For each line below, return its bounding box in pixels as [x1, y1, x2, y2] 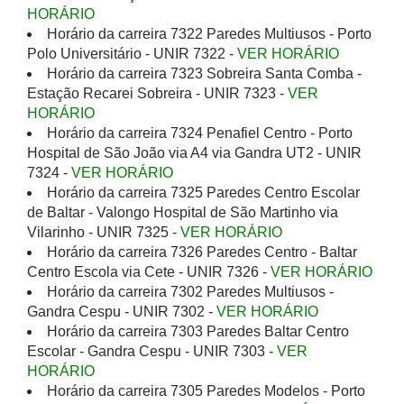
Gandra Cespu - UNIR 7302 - [27, 304, 216, 319]
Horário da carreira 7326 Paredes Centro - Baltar [47, 244, 357, 260]
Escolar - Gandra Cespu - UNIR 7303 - [27, 344, 277, 359]
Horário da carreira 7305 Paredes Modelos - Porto [47, 383, 365, 399]
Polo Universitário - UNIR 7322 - [27, 46, 237, 61]
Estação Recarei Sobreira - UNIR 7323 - [27, 86, 288, 101]
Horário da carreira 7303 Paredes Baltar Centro [47, 324, 349, 339]
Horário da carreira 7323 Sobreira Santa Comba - [47, 66, 362, 81]
